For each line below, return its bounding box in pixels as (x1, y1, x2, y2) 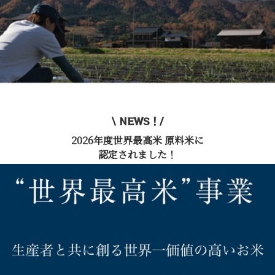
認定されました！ (98, 147, 177, 161)
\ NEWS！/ (112, 114, 163, 128)
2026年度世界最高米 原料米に (71, 133, 204, 147)
